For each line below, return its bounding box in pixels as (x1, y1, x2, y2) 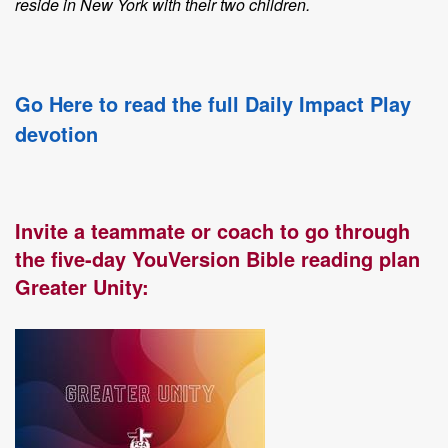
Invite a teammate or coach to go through (15, 216, 410, 245)
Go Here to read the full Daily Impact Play (15, 89, 411, 118)
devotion (15, 119, 98, 148)
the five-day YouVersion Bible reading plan (15, 244, 420, 273)
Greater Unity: (15, 272, 149, 301)
